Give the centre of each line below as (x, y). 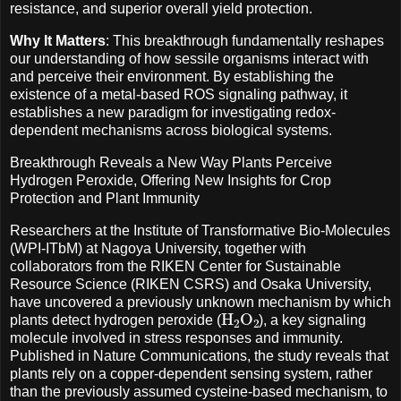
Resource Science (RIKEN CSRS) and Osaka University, (191, 284)
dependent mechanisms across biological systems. (171, 131)
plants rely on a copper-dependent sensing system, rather (191, 373)
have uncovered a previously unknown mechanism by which (200, 302)
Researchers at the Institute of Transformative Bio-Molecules (200, 230)
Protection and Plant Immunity (105, 198)
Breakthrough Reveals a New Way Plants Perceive (171, 162)
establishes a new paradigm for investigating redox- (173, 113)
